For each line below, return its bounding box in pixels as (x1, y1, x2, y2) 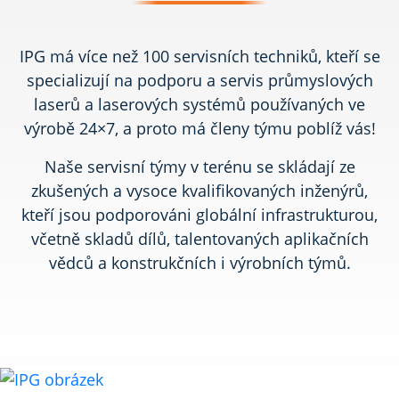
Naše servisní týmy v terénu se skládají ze (44, 156, 355, 178)
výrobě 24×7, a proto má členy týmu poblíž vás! (23, 118, 376, 140)
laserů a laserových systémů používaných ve (34, 94, 365, 116)
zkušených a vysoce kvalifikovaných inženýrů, (31, 180, 368, 202)
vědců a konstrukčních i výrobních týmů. (48, 252, 351, 274)
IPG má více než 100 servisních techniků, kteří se (19, 45, 380, 68)
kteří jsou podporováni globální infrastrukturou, (21, 204, 378, 226)
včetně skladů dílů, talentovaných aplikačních (30, 228, 369, 250)
